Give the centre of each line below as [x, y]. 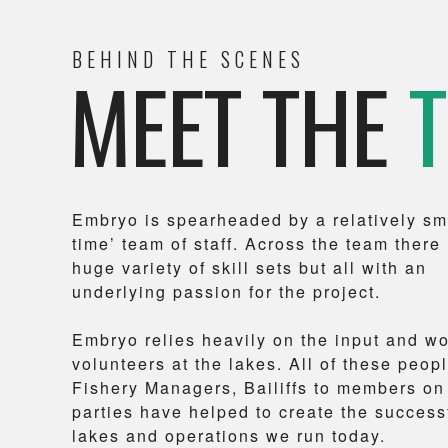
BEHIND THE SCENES [188, 59]
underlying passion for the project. [226, 291]
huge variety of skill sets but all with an [249, 267]
